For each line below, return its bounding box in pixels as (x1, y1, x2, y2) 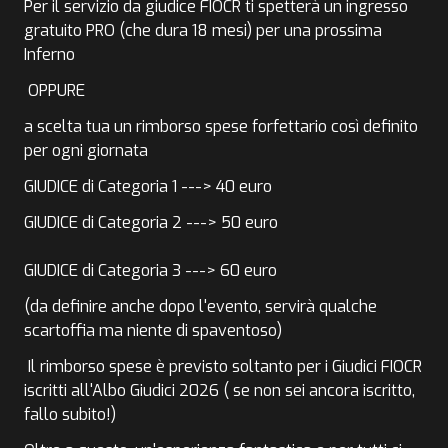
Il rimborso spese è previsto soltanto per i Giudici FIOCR (24, 355, 422, 377)
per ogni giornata (24, 139, 148, 161)
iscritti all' (24, 379, 92, 401)
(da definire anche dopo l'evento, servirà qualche (24, 295, 377, 317)
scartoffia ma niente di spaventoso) (24, 319, 282, 341)
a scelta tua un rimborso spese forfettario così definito (24, 115, 418, 137)
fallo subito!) (24, 403, 116, 425)
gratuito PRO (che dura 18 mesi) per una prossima (24, 19, 382, 41)
